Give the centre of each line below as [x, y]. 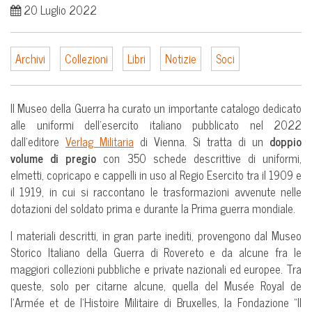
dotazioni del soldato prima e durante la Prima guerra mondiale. [153, 208]
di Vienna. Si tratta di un [202, 141]
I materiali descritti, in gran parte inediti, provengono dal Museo [156, 235]
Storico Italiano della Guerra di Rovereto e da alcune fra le [156, 252]
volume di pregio [54, 158]
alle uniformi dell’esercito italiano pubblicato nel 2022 [156, 125]
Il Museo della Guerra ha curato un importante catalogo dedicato [156, 108]
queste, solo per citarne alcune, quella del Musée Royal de [156, 286]
